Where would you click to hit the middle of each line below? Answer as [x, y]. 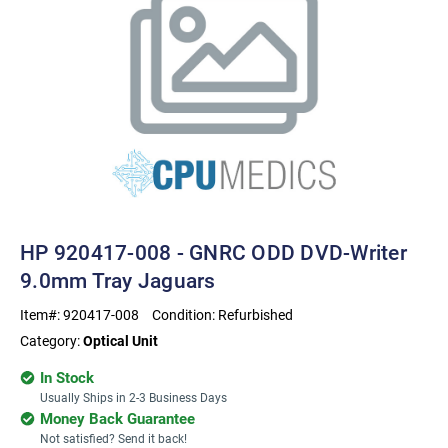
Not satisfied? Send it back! [113, 438]
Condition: [185, 314]
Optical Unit [120, 340]
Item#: [41, 314]
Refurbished [255, 314]
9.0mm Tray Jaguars [118, 280]
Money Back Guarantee [117, 418]
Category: [51, 340]
